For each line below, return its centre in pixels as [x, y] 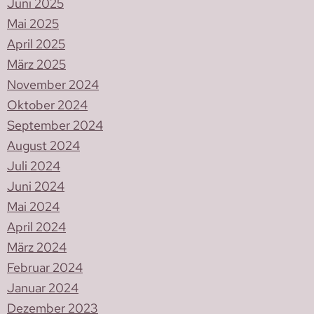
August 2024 [43, 146]
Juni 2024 [36, 186]
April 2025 [36, 44]
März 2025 [36, 64]
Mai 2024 [33, 207]
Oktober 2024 [47, 105]
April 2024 [36, 227]
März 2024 [37, 247]
